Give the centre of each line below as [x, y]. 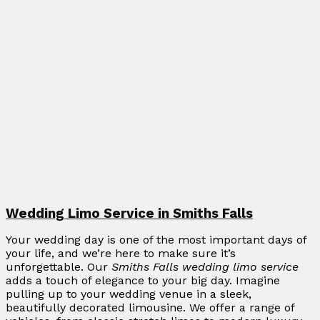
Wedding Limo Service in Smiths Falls [129, 214]
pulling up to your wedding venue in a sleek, [129, 294]
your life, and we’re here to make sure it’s [121, 254]
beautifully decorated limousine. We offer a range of [150, 308]
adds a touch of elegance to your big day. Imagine [143, 281]
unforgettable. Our [59, 267]
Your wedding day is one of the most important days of [156, 240]
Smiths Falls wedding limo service [205, 267]
